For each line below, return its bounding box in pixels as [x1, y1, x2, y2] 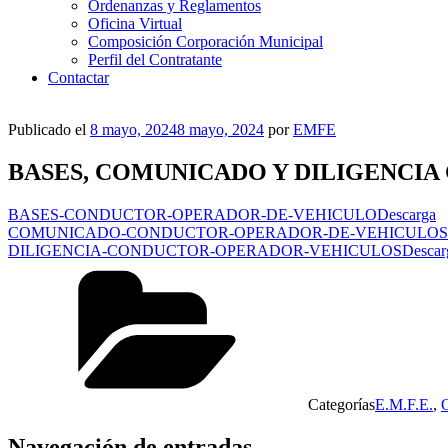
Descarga [377, 205, 436, 223]
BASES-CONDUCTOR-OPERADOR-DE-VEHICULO [8, 205, 377, 223]
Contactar [48, 69, 109, 86]
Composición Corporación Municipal [88, 33, 323, 50]
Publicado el [8, 121, 86, 138]
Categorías [308, 395, 375, 413]
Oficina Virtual [88, 15, 182, 32]
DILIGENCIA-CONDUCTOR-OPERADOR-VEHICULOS [8, 241, 402, 259]
